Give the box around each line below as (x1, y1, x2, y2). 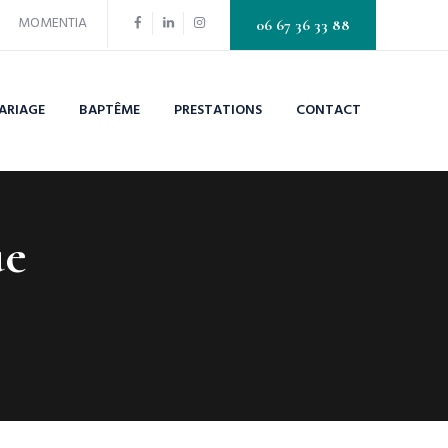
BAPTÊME (79, 99, 140, 122)
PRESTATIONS (174, 99, 262, 122)
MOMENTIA (18, 12, 87, 35)
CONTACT (296, 99, 361, 122)
